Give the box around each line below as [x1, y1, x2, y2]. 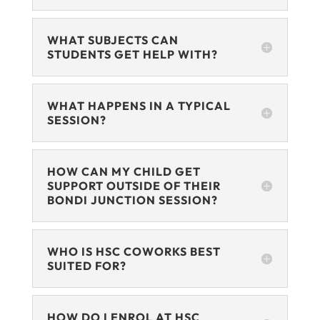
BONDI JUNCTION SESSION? [46, 193, 218, 208]
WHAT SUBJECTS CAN [46, 33, 179, 48]
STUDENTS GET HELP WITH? [46, 47, 218, 62]
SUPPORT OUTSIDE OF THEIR [46, 179, 221, 194]
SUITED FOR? [46, 259, 126, 274]
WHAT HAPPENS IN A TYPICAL [46, 99, 231, 114]
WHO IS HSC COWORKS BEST [46, 244, 221, 259]
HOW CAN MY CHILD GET [46, 164, 201, 179]
